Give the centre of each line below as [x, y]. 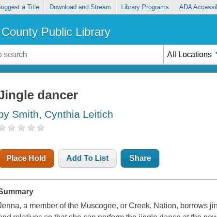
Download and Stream [80, 7]
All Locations [190, 54]
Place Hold [26, 158]
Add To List [88, 158]
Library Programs [145, 7]
